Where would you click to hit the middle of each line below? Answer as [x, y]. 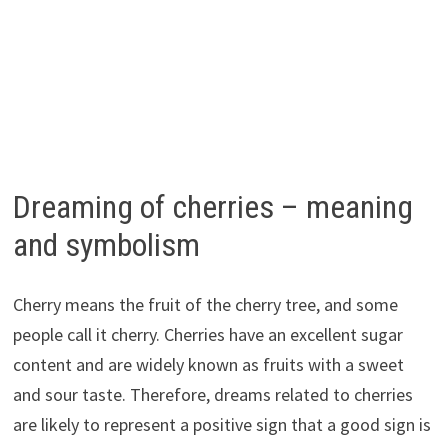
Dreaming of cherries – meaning [212, 206]
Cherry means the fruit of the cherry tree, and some [205, 305]
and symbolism [106, 244]
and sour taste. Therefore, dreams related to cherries [212, 395]
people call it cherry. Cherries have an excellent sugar [207, 335]
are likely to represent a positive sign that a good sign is [221, 425]
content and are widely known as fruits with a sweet [208, 365]
